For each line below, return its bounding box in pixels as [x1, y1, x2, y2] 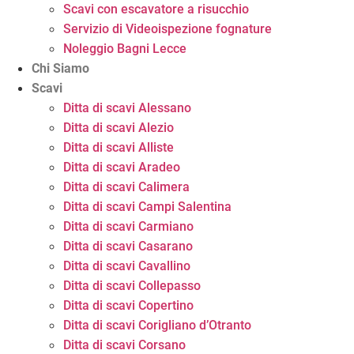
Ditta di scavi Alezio [63, 120, 174, 135]
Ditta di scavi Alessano [63, 100, 191, 115]
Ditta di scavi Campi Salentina [63, 199, 232, 214]
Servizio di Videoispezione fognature [63, 21, 272, 36]
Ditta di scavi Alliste [63, 140, 174, 155]
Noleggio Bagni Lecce [63, 41, 186, 56]
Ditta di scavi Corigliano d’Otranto [63, 318, 251, 333]
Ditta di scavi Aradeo [63, 160, 180, 175]
